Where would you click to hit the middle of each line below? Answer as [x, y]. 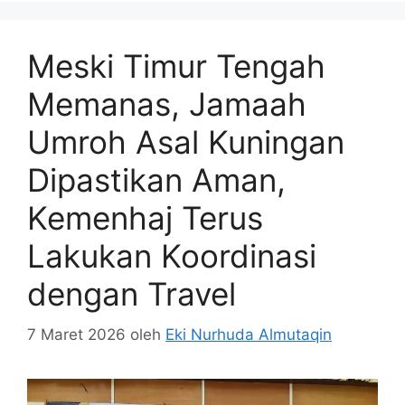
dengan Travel [132, 294]
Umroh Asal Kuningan [186, 142]
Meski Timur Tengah [176, 66]
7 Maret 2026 [76, 334]
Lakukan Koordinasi [172, 256]
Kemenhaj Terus [145, 218]
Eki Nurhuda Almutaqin [249, 334]
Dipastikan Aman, [156, 180]
